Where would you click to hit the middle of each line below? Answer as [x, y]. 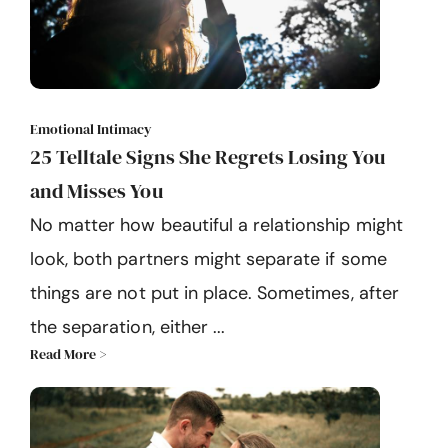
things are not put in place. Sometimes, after [214, 293]
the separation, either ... [128, 327]
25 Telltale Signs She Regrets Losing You [207, 157]
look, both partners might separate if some [208, 259]
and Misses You [96, 191]
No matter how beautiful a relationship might [216, 225]
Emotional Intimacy [91, 129]
